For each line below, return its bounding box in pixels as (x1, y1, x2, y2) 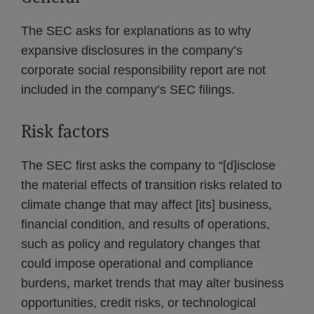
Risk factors (21, 120, 109, 142)
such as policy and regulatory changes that (21, 237, 260, 251)
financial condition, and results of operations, (21, 217, 270, 231)
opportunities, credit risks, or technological (21, 296, 256, 310)
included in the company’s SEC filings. (21, 83, 235, 97)
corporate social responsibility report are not (21, 63, 266, 77)
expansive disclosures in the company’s (21, 43, 243, 57)
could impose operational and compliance (21, 257, 253, 271)
